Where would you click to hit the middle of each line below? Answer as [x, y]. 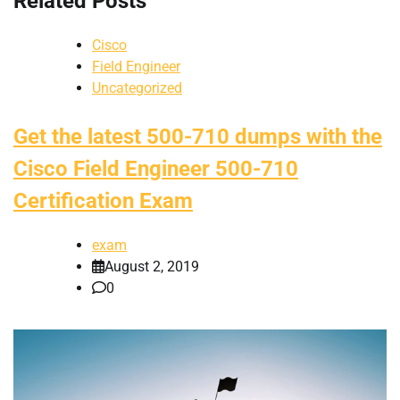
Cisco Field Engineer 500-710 [156, 168]
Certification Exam [103, 200]
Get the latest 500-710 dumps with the [198, 136]
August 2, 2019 [152, 266]
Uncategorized [137, 87]
